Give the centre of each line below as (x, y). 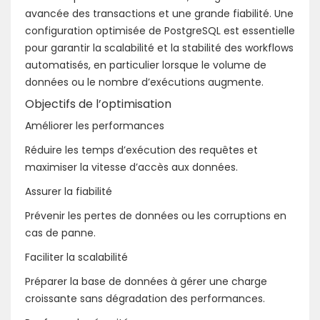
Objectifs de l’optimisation (98, 104)
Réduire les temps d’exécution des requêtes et (141, 150)
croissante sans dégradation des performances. (145, 298)
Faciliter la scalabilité (76, 257)
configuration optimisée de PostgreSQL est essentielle (160, 30)
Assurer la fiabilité (69, 191)
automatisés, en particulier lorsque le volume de (146, 65)
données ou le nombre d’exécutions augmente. (144, 82)
